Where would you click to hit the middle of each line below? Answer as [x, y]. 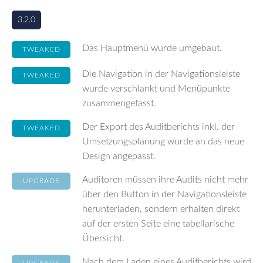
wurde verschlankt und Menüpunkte [156, 89]
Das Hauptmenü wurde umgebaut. [152, 48]
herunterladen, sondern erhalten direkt [161, 209]
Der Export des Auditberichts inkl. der [159, 127]
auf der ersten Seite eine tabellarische [158, 224]
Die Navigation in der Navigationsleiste [161, 74]
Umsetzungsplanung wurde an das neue [163, 141]
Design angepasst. [119, 156]
